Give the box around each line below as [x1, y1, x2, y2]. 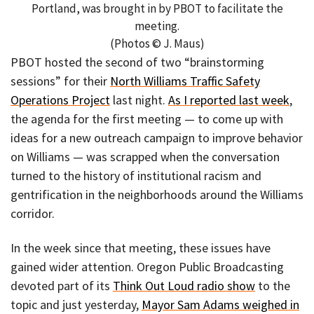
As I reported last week [168, 92, 289, 109]
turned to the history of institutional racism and [11, 168, 261, 184]
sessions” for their [11, 73, 110, 90]
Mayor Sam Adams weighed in [142, 296, 299, 313]
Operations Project [11, 92, 110, 109]
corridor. [11, 205, 55, 222]
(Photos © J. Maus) [109, 36, 205, 52]
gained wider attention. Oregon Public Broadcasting [11, 258, 284, 275]
